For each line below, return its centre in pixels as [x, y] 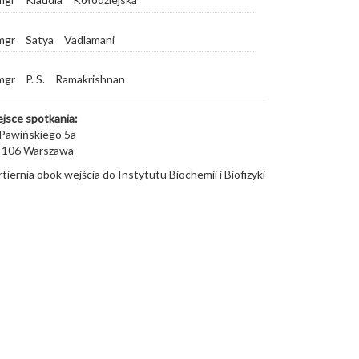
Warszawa [48, 150]
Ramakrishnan [90, 79]
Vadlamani [89, 39]
